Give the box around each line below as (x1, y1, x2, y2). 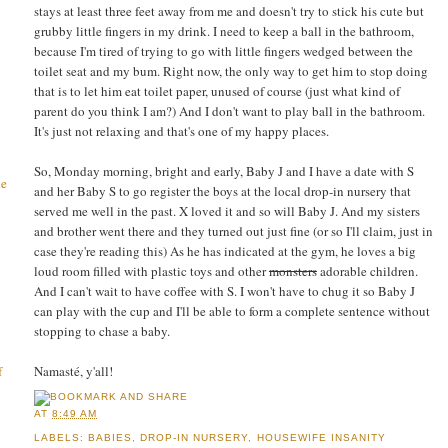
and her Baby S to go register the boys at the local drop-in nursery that (34, 181, 411, 200)
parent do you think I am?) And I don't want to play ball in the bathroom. (34, 101, 425, 120)
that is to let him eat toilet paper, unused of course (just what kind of (34, 81, 400, 100)
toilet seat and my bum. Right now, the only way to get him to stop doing (34, 61, 428, 80)
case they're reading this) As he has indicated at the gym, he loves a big (34, 241, 416, 260)
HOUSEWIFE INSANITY (256, 431, 386, 443)
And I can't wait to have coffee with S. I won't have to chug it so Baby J (34, 281, 415, 300)
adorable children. (317, 261, 418, 280)
